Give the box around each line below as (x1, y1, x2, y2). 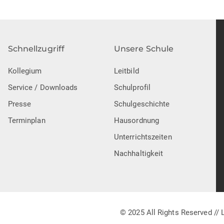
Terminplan (7, 116, 45, 125)
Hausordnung (113, 116, 159, 125)
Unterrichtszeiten (113, 132, 172, 142)
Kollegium (7, 66, 42, 76)
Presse (7, 99, 31, 109)
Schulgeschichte (113, 99, 170, 109)
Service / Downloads (7, 83, 78, 92)
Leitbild (113, 66, 139, 76)
